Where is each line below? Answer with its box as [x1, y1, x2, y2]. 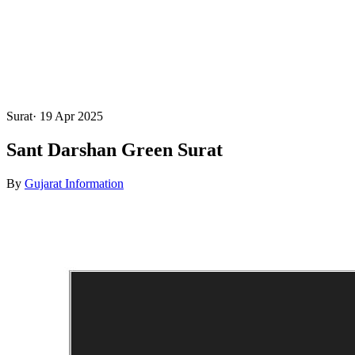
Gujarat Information [25, 176, 124, 190]
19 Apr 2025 [40, 109, 103, 123]
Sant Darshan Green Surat [6, 139, 223, 160]
